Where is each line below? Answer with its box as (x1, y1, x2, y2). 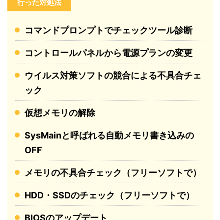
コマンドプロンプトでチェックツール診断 (25, 25, 192, 36)
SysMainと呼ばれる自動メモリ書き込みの (25, 130, 194, 141)
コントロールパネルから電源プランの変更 (25, 48, 192, 58)
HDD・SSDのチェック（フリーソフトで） (25, 190, 194, 201)
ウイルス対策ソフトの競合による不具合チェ (25, 70, 201, 81)
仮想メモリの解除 (25, 108, 95, 118)
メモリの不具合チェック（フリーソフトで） (25, 167, 201, 178)
